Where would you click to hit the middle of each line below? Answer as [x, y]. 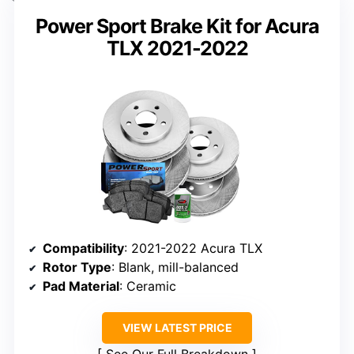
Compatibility [83, 248]
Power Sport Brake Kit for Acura [177, 26]
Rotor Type [77, 267]
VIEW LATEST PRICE [177, 327]
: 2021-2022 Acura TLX [193, 248]
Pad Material [81, 286]
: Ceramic [148, 286]
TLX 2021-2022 [177, 48]
